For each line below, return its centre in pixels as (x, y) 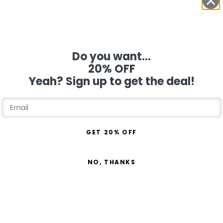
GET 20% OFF (111, 132)
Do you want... (111, 56)
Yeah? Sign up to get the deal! (111, 81)
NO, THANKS (111, 162)
